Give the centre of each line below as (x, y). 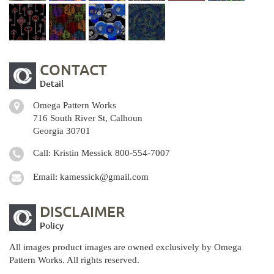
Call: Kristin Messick (74, 153)
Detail (52, 83)
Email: (46, 177)
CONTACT (73, 69)
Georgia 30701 (62, 131)
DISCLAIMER (82, 211)
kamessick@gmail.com (104, 177)
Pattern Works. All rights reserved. (74, 260)
